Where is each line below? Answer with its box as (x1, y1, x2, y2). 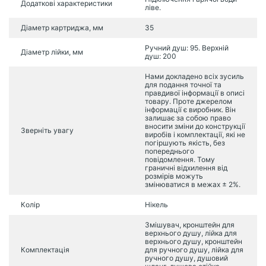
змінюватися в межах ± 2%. (145, 180, 240, 189)
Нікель (145, 200, 168, 209)
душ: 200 (145, 52, 176, 61)
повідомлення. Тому (145, 155, 215, 164)
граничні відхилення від (145, 163, 227, 172)
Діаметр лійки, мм (21, 47, 83, 56)
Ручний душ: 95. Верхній (145, 43, 229, 52)
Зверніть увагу (21, 126, 74, 135)
